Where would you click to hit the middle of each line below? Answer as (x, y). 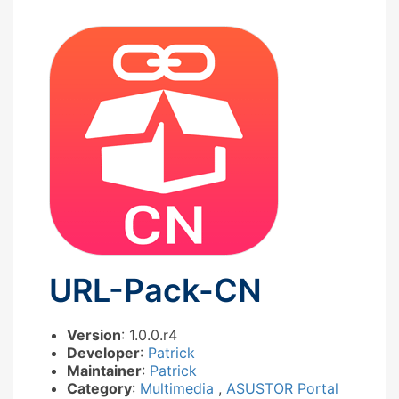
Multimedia (179, 388)
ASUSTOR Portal (282, 388)
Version (94, 334)
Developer (103, 352)
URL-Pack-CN (155, 290)
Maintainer (104, 370)
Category (99, 388)
